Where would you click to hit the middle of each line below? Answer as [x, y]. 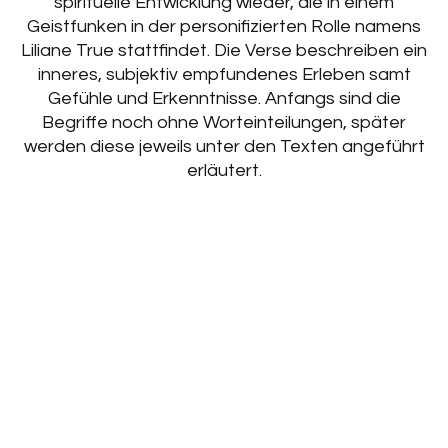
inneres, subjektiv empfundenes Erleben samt [224, 74]
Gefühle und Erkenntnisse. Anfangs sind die [224, 98]
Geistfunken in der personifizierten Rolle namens [224, 26]
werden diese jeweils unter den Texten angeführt [224, 146]
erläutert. [224, 170]
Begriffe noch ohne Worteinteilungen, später [224, 122]
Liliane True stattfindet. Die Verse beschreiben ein [224, 50]
